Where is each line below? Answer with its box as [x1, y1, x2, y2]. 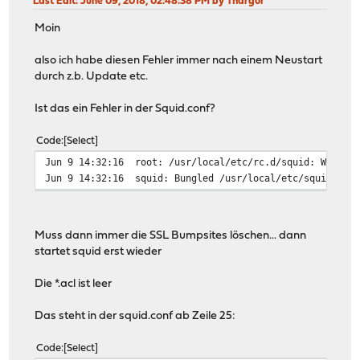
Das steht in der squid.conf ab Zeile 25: [35, 309, 236, 322]
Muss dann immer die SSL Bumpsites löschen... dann [35, 229, 307, 242]
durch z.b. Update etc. [35, 70, 149, 83]
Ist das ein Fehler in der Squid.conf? [35, 102, 216, 115]
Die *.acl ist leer [35, 277, 112, 290]
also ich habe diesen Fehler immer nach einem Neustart [35, 54, 323, 67]
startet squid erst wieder [35, 245, 162, 258]
